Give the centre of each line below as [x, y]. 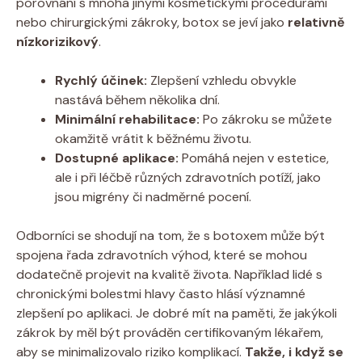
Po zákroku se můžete [266, 119]
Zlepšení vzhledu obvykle [222, 80]
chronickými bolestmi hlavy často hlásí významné [161, 293]
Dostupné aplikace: [117, 158]
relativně [316, 22]
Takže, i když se [294, 351]
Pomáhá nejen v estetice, [254, 158]
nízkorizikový [57, 41]
